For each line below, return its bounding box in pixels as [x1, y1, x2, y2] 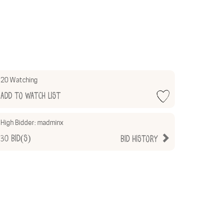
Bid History [121, 135, 160, 144]
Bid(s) [9, 134, 31, 144]
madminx [37, 119, 63, 127]
